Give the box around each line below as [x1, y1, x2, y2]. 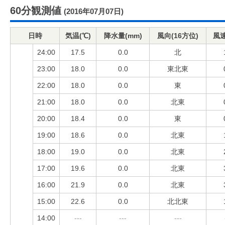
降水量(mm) [103, 32, 142, 40]
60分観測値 [10, 5, 61, 16]
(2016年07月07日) [64, 7, 124, 16]
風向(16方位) [157, 32, 198, 40]
